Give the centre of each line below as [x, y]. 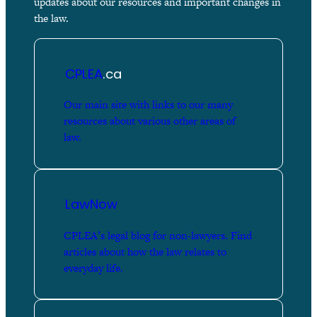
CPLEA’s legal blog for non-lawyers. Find [157, 235]
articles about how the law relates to [145, 251]
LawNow [91, 204]
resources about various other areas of [149, 120]
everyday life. [93, 267]
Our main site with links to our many [148, 104]
